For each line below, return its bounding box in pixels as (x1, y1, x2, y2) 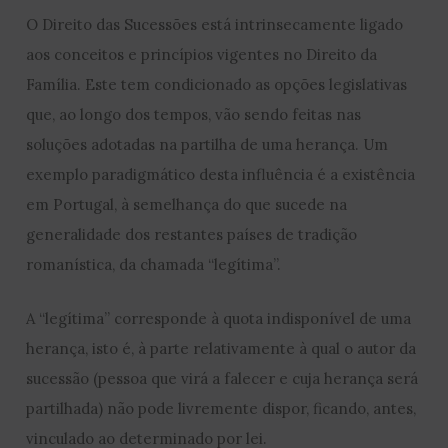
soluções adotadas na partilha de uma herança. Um (26, 134, 389, 154)
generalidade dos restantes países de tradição (26, 224, 358, 244)
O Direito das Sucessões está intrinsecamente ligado (26, 14, 404, 34)
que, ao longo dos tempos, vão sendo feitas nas (26, 104, 362, 124)
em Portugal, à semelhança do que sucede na (26, 194, 348, 214)
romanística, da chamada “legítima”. (26, 254, 282, 274)
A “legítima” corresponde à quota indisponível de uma (26, 308, 412, 328)
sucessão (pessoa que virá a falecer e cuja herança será (26, 368, 419, 388)
